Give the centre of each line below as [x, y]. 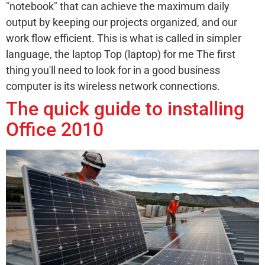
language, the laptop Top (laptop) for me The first [121, 54]
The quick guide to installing [125, 109]
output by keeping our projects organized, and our [122, 22]
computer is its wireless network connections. [113, 86]
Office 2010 [55, 129]
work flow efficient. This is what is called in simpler [124, 38]
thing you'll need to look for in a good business [113, 70]
